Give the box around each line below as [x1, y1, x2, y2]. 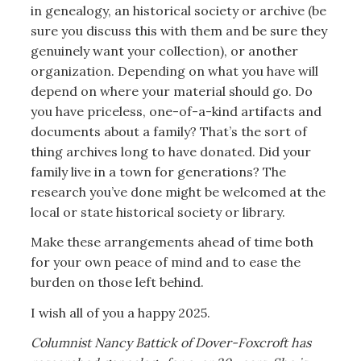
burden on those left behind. [30, 274, 207, 291]
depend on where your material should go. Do [30, 82, 313, 99]
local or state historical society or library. [30, 203, 288, 220]
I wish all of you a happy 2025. [30, 304, 210, 321]
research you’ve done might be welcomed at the [30, 183, 326, 200]
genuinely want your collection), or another [30, 42, 298, 59]
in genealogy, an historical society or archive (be [30, 2, 326, 19]
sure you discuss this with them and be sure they [30, 22, 327, 39]
